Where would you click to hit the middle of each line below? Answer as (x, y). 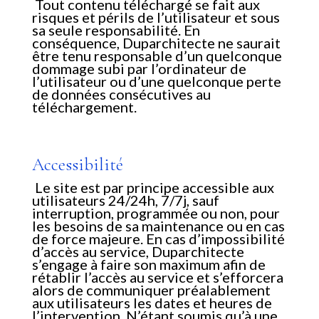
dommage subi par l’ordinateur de (139, 69)
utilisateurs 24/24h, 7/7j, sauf (125, 200)
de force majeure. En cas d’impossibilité (158, 239)
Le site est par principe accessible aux (154, 188)
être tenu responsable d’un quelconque (157, 56)
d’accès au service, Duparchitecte (138, 252)
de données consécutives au (121, 94)
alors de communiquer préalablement (151, 290)
